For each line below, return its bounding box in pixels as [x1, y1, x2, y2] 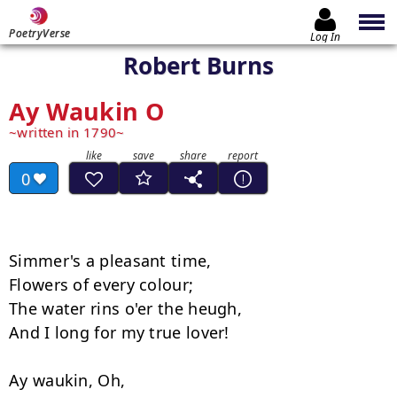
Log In [310, 28, 340, 44]
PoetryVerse [9, 26, 71, 41]
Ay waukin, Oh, [9, 370, 126, 391]
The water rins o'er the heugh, [9, 298, 242, 319]
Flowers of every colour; [9, 274, 194, 295]
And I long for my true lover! [9, 322, 230, 343]
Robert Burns [123, 50, 274, 82]
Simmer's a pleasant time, [9, 250, 212, 271]
